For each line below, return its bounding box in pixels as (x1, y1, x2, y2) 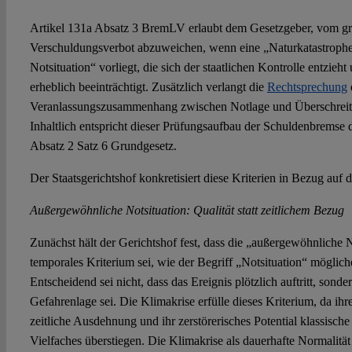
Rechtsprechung (266, 80, 347, 94)
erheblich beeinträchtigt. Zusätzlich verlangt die (29, 80, 267, 94)
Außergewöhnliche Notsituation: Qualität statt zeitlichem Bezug (29, 203, 344, 218)
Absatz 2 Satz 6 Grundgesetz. (29, 139, 177, 153)
